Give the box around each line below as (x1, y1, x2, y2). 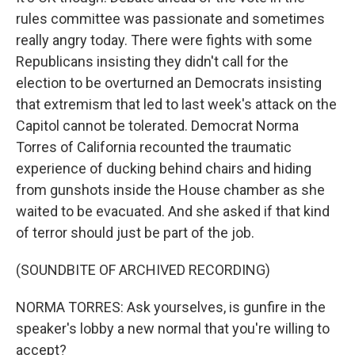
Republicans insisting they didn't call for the (16, 53, 288, 70)
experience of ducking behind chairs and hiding (16, 160, 311, 177)
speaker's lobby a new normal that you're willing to (16, 320, 330, 337)
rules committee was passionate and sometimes (16, 10, 325, 27)
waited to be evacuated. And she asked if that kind (16, 203, 330, 219)
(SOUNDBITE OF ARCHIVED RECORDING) (16, 261, 270, 278)
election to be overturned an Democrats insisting (16, 74, 322, 91)
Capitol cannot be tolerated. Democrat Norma (16, 117, 299, 134)
